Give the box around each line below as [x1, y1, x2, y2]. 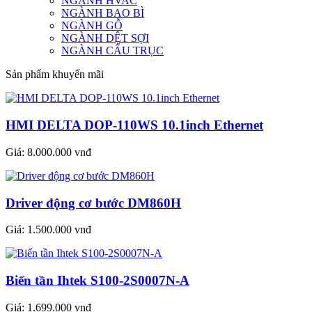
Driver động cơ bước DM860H [6, 195, 181, 210]
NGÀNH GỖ [61, 19, 123, 32]
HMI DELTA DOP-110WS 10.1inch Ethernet [6, 118, 263, 133]
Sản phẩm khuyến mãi [6, 68, 104, 81]
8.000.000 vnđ [27, 146, 91, 158]
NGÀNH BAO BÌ [61, 7, 144, 19]
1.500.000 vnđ [27, 224, 91, 236]
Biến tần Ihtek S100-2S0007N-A [6, 273, 189, 288]
